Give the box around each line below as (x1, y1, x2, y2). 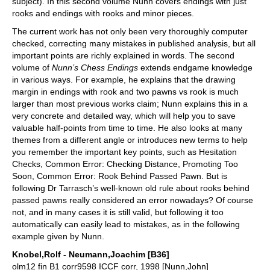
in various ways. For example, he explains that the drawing (12, 75, 236, 84)
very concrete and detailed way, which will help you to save (12, 111, 236, 121)
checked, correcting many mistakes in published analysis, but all (12, 39, 256, 48)
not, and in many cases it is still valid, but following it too (12, 207, 224, 217)
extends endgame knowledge (138, 63, 253, 72)
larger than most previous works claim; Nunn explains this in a (12, 99, 248, 108)
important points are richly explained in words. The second (12, 51, 234, 60)
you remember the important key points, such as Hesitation (12, 147, 237, 157)
